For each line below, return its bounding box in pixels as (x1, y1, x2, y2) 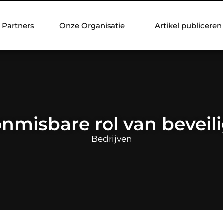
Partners (2, 21, 34, 30)
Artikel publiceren (155, 21, 222, 30)
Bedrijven (91, 133, 132, 144)
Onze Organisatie (59, 21, 125, 30)
